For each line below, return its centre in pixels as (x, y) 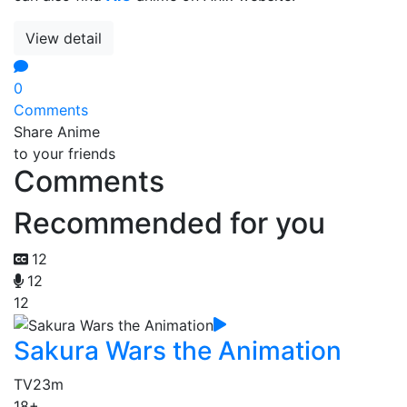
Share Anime (57, 131)
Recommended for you (169, 223)
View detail (64, 38)
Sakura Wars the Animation (178, 351)
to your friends (65, 153)
